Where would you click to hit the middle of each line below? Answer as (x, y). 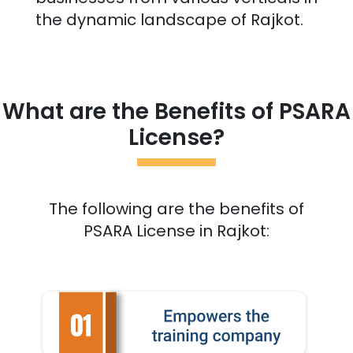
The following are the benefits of (176, 209)
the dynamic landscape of (143, 20)
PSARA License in (150, 231)
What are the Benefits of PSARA (176, 112)
